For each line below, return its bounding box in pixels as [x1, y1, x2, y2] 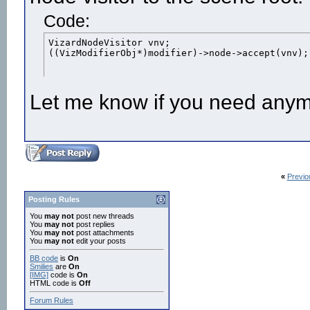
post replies [74, 220, 115, 228]
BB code [30, 254, 58, 262]
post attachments [74, 228, 134, 237]
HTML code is [30, 279, 79, 287]
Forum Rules [30, 296, 73, 304]
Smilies [30, 262, 53, 271]
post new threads [74, 212, 134, 220]
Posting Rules [28, 195, 80, 203]
